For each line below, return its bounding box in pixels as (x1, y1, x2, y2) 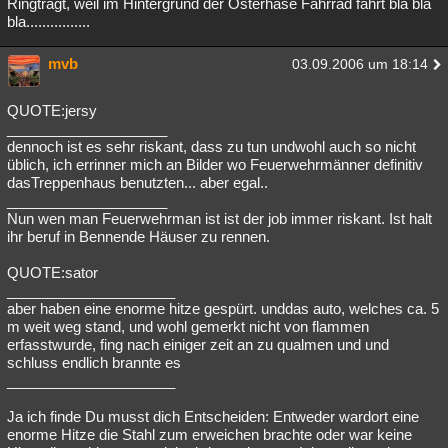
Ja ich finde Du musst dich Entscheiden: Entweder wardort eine (7, 408, 419, 425)
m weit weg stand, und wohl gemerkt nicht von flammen (7, 318, 369, 335)
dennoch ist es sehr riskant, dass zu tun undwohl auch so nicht (7, 138, 416, 155)
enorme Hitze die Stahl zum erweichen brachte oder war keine (7, 426, 412, 443)
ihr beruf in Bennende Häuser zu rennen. (7, 228, 270, 245)
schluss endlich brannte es (7, 354, 181, 371)
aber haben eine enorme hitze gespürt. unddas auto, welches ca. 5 (7, 300, 439, 317)
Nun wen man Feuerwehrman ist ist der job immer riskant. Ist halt (7, 210, 432, 227)
